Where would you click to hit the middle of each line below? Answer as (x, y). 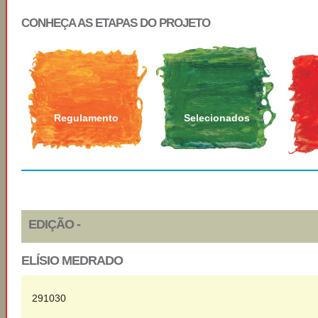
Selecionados (217, 118)
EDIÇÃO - (54, 224)
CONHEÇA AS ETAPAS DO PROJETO (116, 23)
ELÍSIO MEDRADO (72, 261)
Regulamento (86, 118)
